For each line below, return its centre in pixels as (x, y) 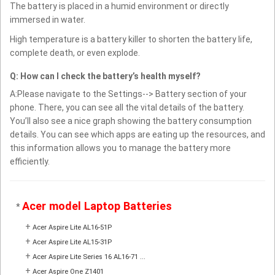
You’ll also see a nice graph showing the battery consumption (131, 121)
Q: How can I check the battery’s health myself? (105, 76)
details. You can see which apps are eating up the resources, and (137, 135)
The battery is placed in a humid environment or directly (119, 6)
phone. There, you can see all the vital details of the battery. (127, 108)
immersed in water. (48, 20)
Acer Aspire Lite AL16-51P (72, 228)
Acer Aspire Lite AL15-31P (72, 242)
